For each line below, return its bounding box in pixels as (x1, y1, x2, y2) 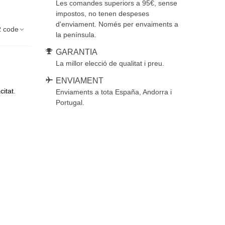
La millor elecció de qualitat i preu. (55, 59, 164, 67)
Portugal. (55, 98, 84, 106)
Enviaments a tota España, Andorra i (55, 88, 172, 96)
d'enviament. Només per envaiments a (55, 20, 178, 28)
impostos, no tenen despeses (55, 10, 149, 18)
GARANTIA (55, 48, 97, 56)
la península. (55, 31, 96, 39)
